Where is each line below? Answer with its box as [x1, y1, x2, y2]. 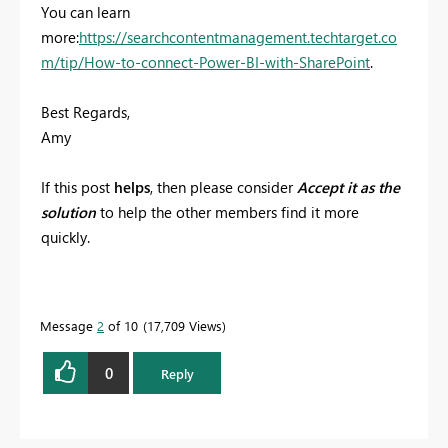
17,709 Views [147, 317, 222, 335]
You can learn [41, 2, 130, 23]
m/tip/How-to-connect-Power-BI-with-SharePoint [41, 52, 370, 73]
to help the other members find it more [96, 202, 359, 223]
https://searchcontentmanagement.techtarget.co [79, 27, 397, 48]
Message [40, 317, 97, 335]
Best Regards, [41, 102, 130, 123]
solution [41, 202, 96, 223]
